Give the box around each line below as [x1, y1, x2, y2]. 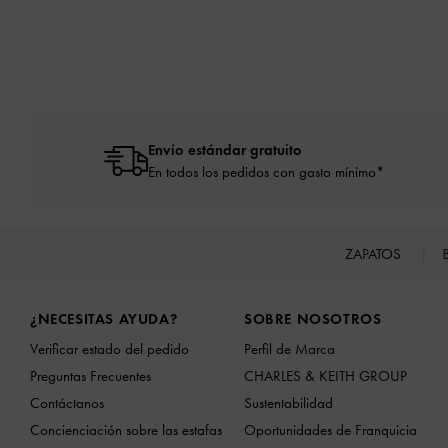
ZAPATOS [344, 244, 405, 263]
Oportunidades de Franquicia [244, 420, 417, 439]
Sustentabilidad [244, 393, 333, 412]
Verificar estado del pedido [30, 339, 189, 358]
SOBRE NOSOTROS [244, 309, 382, 328]
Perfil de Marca [244, 339, 335, 358]
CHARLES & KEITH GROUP [244, 366, 407, 385]
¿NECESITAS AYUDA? [30, 309, 178, 328]
